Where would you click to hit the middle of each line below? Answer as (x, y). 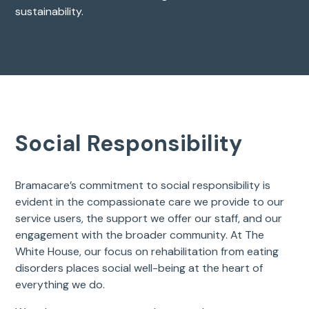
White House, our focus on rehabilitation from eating (147, 251)
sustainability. (50, 11)
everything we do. (60, 284)
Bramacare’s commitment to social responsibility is (143, 185)
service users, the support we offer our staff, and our (149, 218)
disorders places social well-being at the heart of (139, 268)
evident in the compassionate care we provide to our (150, 201)
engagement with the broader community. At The (140, 235)
